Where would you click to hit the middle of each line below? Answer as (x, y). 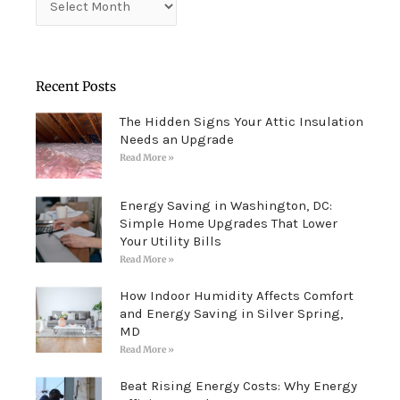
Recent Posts (76, 87)
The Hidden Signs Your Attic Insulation (241, 122)
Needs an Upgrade (176, 140)
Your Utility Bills (170, 241)
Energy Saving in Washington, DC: (225, 205)
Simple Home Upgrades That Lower (228, 223)
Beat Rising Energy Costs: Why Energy (238, 385)
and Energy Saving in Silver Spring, (231, 313)
